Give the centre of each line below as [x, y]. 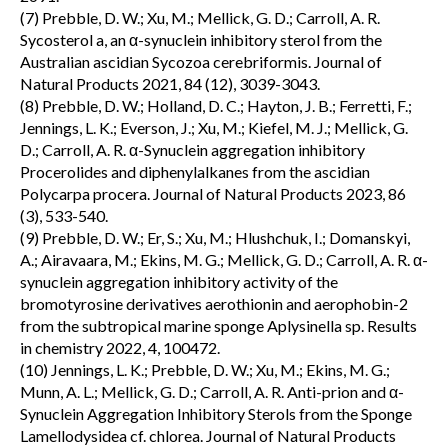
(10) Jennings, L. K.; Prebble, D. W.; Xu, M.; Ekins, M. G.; [205, 369]
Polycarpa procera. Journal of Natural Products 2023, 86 [213, 193]
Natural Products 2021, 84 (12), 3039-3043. [170, 83]
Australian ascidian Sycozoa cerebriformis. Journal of [201, 61]
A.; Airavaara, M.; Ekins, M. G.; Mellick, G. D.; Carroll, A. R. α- [224, 259]
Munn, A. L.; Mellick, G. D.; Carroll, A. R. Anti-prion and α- [212, 391]
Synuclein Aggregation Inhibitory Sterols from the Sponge [216, 413]
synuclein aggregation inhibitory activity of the [179, 281]
